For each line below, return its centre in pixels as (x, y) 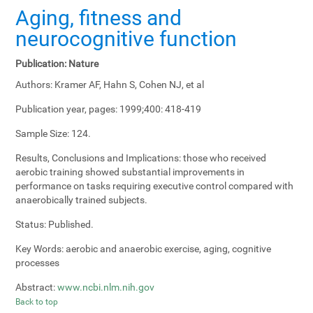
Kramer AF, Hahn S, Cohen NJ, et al (129, 84)
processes (38, 262)
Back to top (37, 301)
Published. (70, 224)
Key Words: (40, 248)
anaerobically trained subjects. (82, 199)
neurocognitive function (126, 38)
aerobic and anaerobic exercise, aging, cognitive (168, 248)
